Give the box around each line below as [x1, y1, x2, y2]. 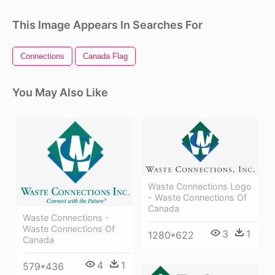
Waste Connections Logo [148, 181, 252, 192]
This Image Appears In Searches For [12, 18, 203, 32]
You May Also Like [12, 86, 108, 99]
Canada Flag [83, 52, 128, 61]
